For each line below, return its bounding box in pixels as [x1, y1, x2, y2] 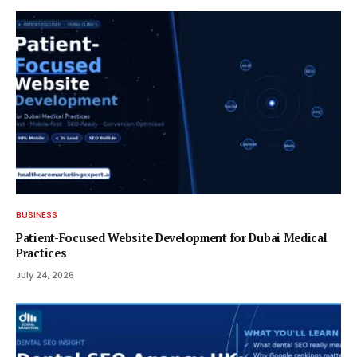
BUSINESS [16, 207, 58, 221]
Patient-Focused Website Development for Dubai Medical [16, 229, 328, 245]
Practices [16, 245, 67, 261]
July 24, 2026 [16, 268, 74, 281]
